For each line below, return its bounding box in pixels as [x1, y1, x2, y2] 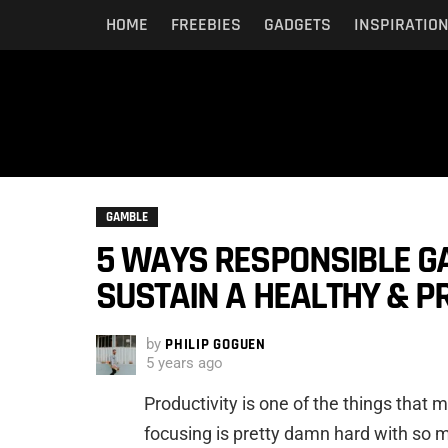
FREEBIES [171, 13, 241, 36]
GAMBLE [106, 208, 148, 225]
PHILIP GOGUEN [165, 334, 266, 354]
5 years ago [146, 353, 223, 372]
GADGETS [264, 13, 331, 36]
